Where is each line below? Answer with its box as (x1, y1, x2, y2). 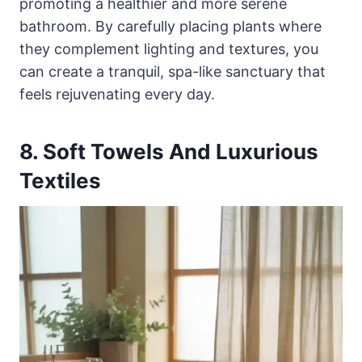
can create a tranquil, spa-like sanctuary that (19, 63, 326, 81)
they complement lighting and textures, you (19, 40, 318, 58)
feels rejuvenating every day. (19, 86, 215, 103)
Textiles (19, 168, 101, 194)
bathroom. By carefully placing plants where (19, 18, 322, 36)
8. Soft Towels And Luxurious (19, 139, 318, 165)
